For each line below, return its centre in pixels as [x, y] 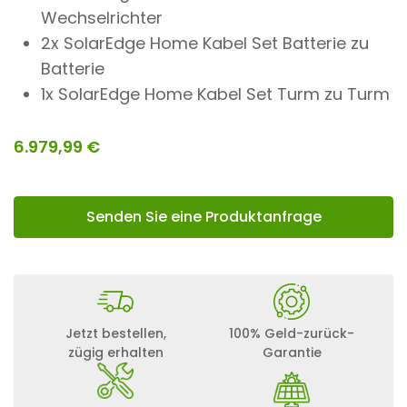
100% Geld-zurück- [292, 333]
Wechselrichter [102, 17]
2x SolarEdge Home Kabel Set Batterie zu [205, 43]
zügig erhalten [115, 352]
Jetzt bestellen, [115, 333]
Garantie [292, 352]
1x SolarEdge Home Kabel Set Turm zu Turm [215, 94]
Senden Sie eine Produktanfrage [203, 216]
